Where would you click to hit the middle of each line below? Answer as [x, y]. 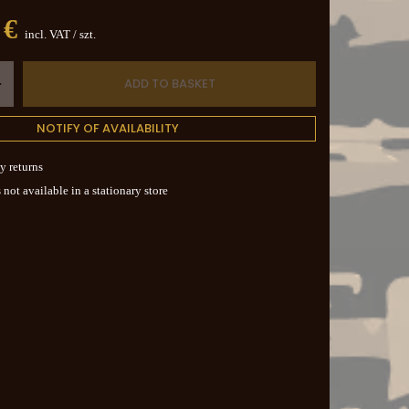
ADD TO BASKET [169, 83]
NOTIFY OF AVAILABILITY [108, 128]
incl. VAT [46, 34]
